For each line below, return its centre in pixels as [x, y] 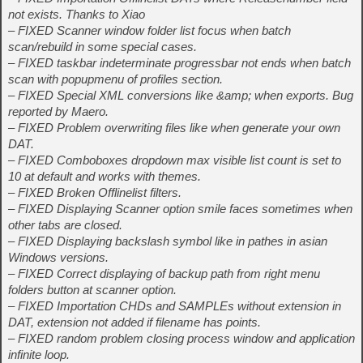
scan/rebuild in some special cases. [102, 47]
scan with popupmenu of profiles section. [115, 79]
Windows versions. [58, 258]
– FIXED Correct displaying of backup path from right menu [164, 274]
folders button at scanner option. [92, 290]
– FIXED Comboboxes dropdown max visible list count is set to [175, 160]
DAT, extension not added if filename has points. [135, 322]
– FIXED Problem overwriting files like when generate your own [174, 128]
